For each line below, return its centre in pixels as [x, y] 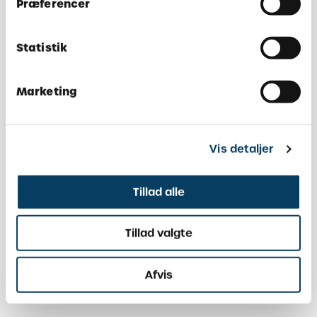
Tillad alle [158, 192]
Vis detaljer [242, 149]
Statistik [42, 47]
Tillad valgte [158, 233]
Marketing [47, 91]
